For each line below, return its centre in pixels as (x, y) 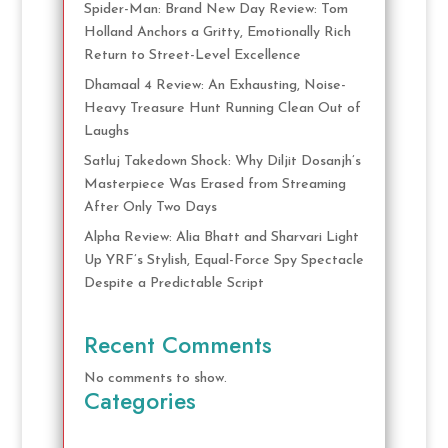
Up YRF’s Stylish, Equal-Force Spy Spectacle (223, 260)
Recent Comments (177, 345)
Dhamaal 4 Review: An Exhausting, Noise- (214, 85)
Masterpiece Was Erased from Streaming (214, 184)
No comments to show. (155, 379)
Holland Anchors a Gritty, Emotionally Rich (217, 32)
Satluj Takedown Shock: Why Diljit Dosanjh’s (222, 161)
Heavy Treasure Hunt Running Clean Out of (222, 108)
